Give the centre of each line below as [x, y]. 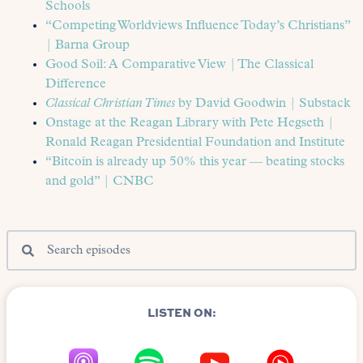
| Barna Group [88, 46]
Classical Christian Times [110, 104]
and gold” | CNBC [100, 182]
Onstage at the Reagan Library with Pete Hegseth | [190, 124]
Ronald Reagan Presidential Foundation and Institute [195, 143]
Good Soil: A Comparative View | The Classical [179, 65]
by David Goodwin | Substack [263, 104]
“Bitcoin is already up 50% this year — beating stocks [195, 162]
